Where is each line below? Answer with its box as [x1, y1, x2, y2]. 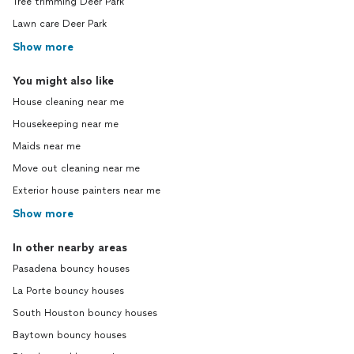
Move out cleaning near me [13, 163, 140, 174]
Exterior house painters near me [13, 185, 160, 196]
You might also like [13, 74, 114, 88]
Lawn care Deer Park [13, 18, 107, 29]
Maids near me [13, 141, 81, 152]
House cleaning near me [13, 96, 124, 107]
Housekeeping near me [13, 119, 119, 130]
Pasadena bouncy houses [13, 263, 130, 274]
